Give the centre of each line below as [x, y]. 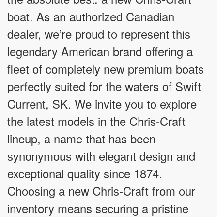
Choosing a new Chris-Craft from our [101, 191]
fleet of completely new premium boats [106, 69]
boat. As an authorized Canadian [91, 16]
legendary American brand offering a [100, 51]
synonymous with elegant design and [101, 156]
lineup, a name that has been [81, 139]
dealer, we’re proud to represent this [99, 34]
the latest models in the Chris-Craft [96, 121]
